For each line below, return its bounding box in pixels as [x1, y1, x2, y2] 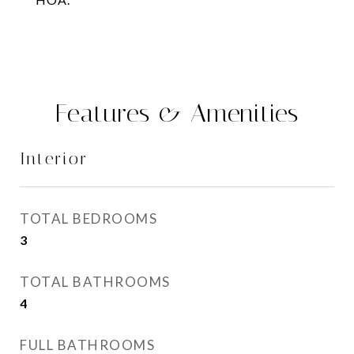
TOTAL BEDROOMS [20, 210, 157, 227]
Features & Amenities [55, 98, 299, 128]
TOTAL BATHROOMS [20, 273, 171, 290]
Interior [20, 149, 88, 168]
